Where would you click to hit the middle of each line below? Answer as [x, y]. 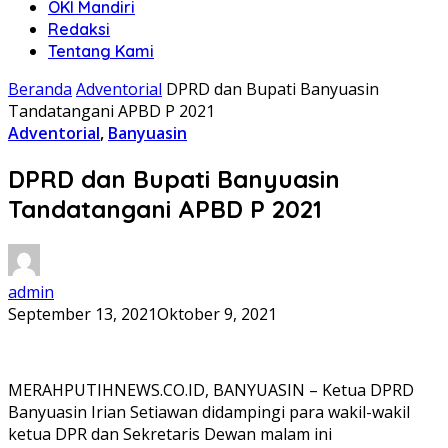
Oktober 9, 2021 [217, 313]
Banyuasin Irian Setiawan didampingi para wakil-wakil [209, 411]
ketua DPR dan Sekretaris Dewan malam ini [170, 433]
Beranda [40, 89]
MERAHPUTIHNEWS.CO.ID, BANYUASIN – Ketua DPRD [211, 389]
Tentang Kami [101, 51]
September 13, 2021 [82, 313]
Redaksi [79, 29]
